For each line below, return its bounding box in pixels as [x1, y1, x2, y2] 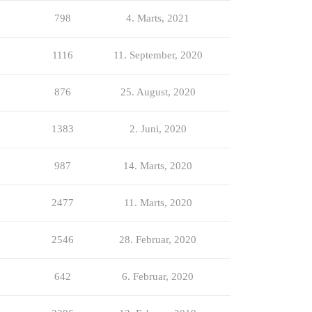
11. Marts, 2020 [123, 196, 192, 208]
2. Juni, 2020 [129, 123, 187, 134]
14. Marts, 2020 [123, 159, 192, 171]
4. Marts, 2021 [126, 12, 189, 24]
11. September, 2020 [113, 49, 203, 61]
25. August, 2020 [120, 86, 196, 97]
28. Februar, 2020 [119, 233, 196, 245]
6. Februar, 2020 [122, 270, 194, 282]
